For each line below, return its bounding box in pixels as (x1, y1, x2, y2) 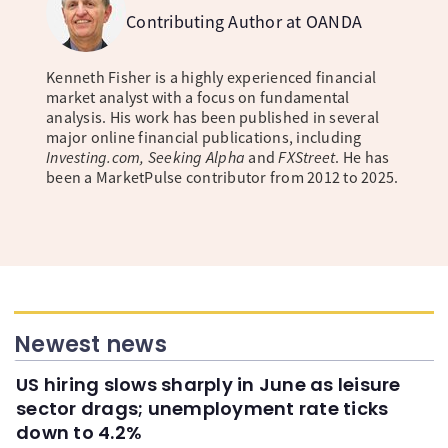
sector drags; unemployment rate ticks (16, 395, 389, 421)
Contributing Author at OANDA (126, 9, 362, 33)
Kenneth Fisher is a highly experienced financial (46, 66, 376, 87)
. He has (335, 146, 390, 167)
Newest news (14, 328, 167, 360)
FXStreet (278, 146, 336, 167)
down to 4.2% (16, 419, 142, 445)
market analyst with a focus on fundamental (46, 86, 350, 107)
